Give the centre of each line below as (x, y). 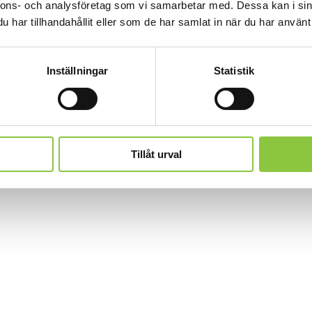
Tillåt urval (156, 155)
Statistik (234, 71)
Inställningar (77, 71)
